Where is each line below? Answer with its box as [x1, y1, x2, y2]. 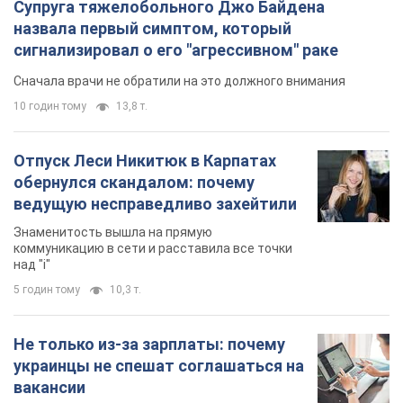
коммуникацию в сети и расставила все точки [13, 240, 292, 255]
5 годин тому [13, 282, 80, 296]
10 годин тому [13, 99, 86, 112]
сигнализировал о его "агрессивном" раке [13, 40, 338, 59]
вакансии [13, 377, 85, 397]
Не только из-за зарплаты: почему [13, 334, 285, 354]
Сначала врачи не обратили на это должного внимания [13, 73, 345, 88]
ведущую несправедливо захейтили [13, 193, 297, 213]
